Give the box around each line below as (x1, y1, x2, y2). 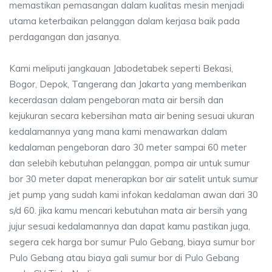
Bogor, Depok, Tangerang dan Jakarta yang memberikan (9, 78, 246, 90)
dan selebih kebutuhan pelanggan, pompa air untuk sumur (9, 157, 250, 169)
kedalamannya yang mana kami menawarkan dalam (9, 126, 227, 137)
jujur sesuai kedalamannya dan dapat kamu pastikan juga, (9, 220, 250, 232)
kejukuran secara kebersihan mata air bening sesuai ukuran (9, 110, 254, 121)
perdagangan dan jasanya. (9, 31, 121, 42)
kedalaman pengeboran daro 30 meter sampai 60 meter (9, 141, 246, 153)
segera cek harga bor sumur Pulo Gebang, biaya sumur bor (9, 236, 255, 248)
